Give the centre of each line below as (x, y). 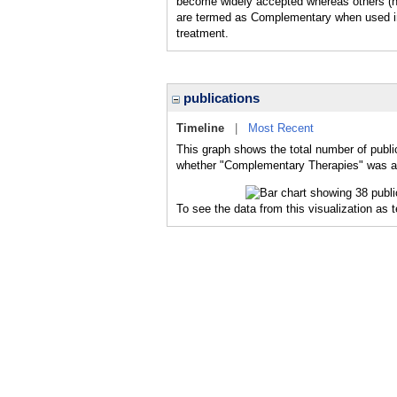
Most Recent (281, 128)
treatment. (202, 33)
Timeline (200, 128)
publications (220, 98)
